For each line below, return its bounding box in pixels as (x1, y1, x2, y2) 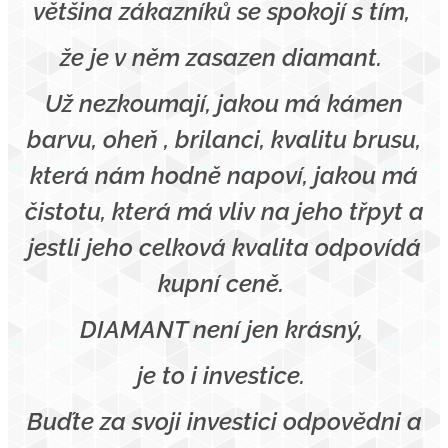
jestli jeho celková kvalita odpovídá (27, 233, 421, 262)
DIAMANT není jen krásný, (79, 315, 369, 344)
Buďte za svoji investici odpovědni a (26, 407, 422, 436)
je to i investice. (137, 361, 311, 390)
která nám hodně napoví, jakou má (30, 161, 418, 190)
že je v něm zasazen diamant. (60, 43, 388, 72)
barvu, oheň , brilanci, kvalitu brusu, (27, 125, 421, 154)
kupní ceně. (158, 269, 290, 298)
